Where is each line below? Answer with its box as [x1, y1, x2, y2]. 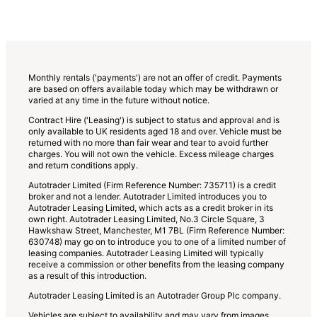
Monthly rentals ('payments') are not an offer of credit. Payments [28, 71, 282, 83]
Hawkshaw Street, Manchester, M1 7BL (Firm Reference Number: [28, 224, 284, 236]
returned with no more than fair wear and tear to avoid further [28, 137, 268, 148]
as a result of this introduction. [28, 270, 146, 281]
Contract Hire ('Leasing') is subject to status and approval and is [28, 114, 279, 125]
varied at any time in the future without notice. [28, 94, 209, 105]
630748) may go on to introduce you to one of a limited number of [28, 236, 286, 247]
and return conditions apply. [28, 159, 138, 171]
